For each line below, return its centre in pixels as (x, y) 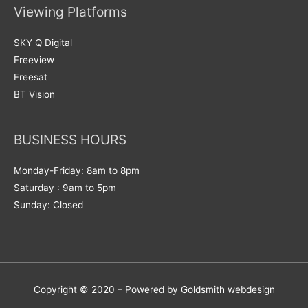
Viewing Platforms (70, 12)
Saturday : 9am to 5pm (65, 187)
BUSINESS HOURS (70, 139)
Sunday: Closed (48, 205)
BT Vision (34, 95)
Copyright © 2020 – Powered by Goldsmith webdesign (154, 290)
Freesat (31, 77)
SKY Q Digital (43, 43)
